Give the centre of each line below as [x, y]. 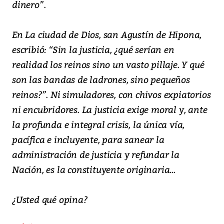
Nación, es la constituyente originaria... [94, 169]
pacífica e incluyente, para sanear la [88, 139]
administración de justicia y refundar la [96, 154]
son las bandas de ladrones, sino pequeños [101, 79]
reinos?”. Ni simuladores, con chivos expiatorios [111, 94]
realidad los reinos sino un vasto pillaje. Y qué [108, 64]
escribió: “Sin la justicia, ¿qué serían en [93, 49]
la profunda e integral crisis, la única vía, [98, 124]
